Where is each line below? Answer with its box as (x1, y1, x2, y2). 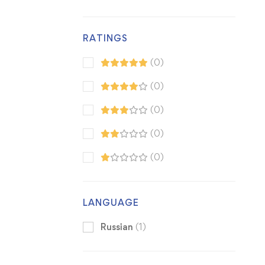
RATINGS (82, 33, 128, 44)
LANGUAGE (82, 197, 139, 209)
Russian (100, 221, 135, 233)
